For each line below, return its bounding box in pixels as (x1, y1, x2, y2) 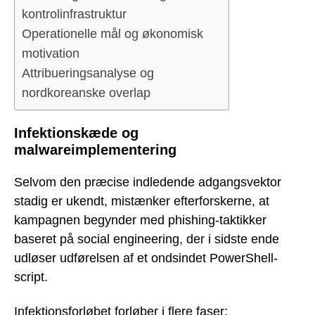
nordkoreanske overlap (22, 85, 150, 100)
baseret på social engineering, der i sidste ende (14, 232, 279, 247)
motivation (22, 46, 79, 60)
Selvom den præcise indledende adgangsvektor (14, 175, 281, 190)
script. (14, 270, 48, 285)
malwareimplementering (14, 141, 176, 157)
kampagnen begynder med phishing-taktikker (14, 213, 266, 228)
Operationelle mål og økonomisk (22, 26, 203, 41)
